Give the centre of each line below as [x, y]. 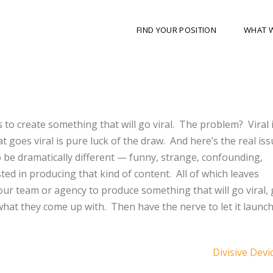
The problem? [211, 124]
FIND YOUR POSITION [176, 30]
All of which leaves [218, 173]
